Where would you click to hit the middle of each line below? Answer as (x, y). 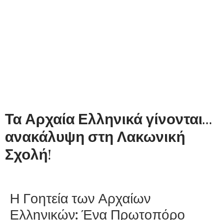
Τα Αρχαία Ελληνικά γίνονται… (109, 120)
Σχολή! (28, 155)
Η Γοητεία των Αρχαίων (80, 199)
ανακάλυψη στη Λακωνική (95, 137)
